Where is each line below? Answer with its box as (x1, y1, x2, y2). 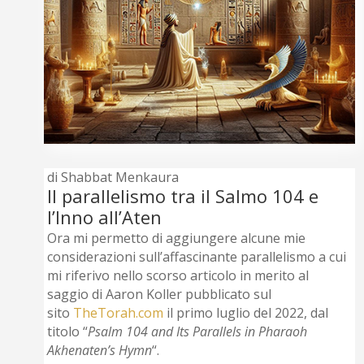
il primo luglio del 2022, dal (163, 304, 329, 323)
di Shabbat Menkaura (47, 168, 180, 187)
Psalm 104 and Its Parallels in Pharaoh (88, 323, 308, 341)
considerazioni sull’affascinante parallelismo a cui (47, 248, 347, 266)
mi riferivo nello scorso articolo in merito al (47, 266, 310, 285)
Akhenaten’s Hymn (47, 341, 153, 360)
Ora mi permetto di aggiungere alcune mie (47, 229, 306, 248)
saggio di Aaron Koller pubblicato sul (47, 285, 272, 304)
